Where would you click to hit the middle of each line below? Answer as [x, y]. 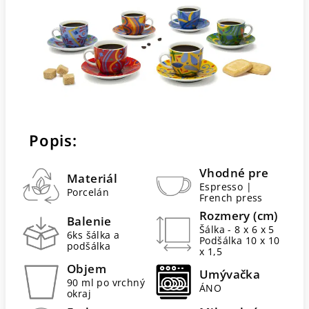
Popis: [53, 140]
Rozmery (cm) [239, 215]
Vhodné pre [234, 173]
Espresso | [226, 187]
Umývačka [230, 275]
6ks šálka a [93, 235]
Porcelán [88, 192]
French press [231, 198]
